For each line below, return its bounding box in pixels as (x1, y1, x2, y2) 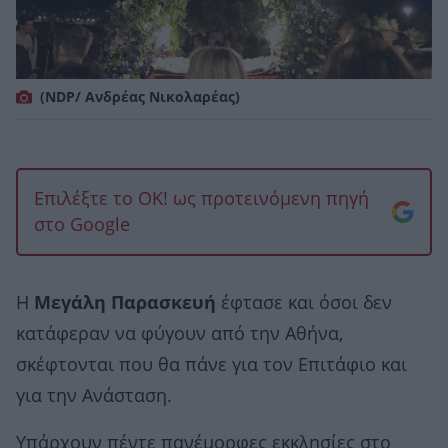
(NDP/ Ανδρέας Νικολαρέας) (40, 88, 240, 105)
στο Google (34, 214, 130, 235)
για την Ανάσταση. (16, 385, 172, 406)
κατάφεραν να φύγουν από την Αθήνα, (16, 323, 343, 344)
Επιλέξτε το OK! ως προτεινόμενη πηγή (34, 188, 369, 209)
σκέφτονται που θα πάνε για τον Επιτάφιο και (16, 354, 407, 375)
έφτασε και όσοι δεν (216, 292, 392, 313)
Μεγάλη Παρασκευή (34, 292, 216, 313)
